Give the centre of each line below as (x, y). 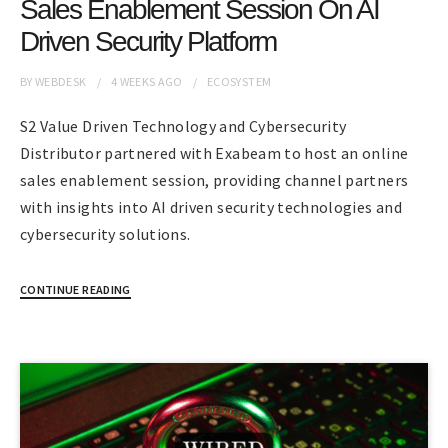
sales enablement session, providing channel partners (214, 179)
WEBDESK (61, 81)
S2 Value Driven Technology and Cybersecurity (183, 125)
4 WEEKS (133, 81)
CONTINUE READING (75, 289)
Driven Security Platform (148, 41)
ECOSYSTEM (239, 81)
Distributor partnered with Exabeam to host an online (214, 152)
